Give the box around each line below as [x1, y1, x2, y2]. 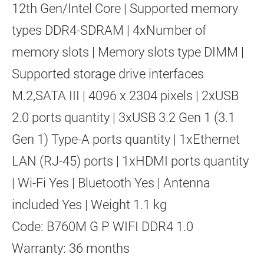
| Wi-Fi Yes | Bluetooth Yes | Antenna [12, 175, 210, 190]
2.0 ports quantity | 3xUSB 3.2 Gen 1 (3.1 [12, 110, 235, 125]
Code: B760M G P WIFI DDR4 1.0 [12, 219, 193, 234]
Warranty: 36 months [12, 240, 130, 256]
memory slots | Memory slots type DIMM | [12, 44, 244, 60]
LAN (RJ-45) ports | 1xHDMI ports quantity [12, 153, 249, 169]
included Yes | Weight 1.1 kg [12, 197, 167, 212]
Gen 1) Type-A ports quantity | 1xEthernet [12, 131, 240, 147]
